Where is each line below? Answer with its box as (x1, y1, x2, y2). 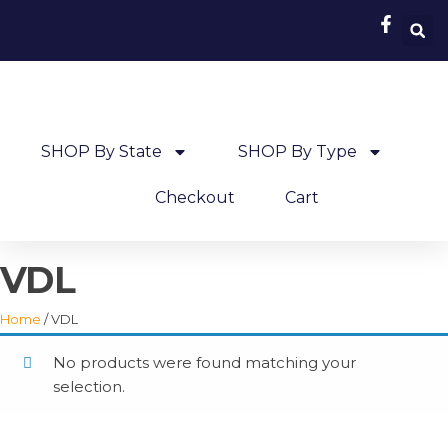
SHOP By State (40, 142, 162, 161)
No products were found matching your (52, 353, 356, 372)
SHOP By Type (237, 142, 357, 161)
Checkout (154, 188, 235, 207)
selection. (52, 377, 125, 396)
